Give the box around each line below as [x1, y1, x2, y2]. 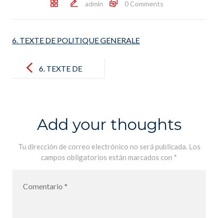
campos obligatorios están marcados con [41, 153, 174, 162]
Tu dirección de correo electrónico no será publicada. [18, 142, 187, 151]
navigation [12, 61, 47, 70]
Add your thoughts [36, 115, 182, 134]
